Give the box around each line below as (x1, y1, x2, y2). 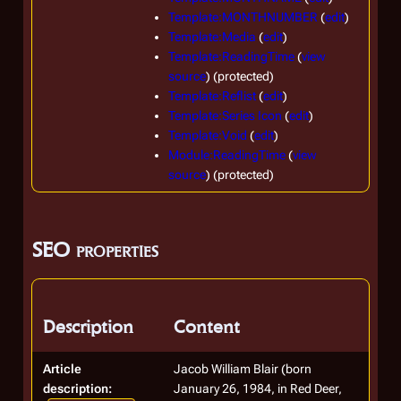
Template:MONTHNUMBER (168, 10, 318, 24)
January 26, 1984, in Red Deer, (174, 381, 342, 396)
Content (174, 316, 240, 337)
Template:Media (168, 30, 256, 44)
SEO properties (32, 236, 158, 262)
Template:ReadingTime (168, 49, 294, 64)
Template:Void (168, 128, 247, 142)
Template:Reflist (168, 89, 256, 103)
